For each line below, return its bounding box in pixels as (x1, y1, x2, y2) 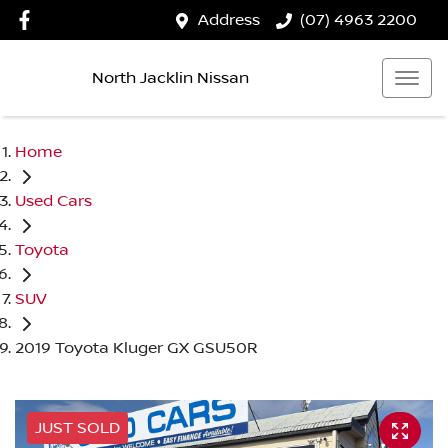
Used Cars (15, 191, 92, 210)
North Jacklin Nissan (92, 68, 249, 87)
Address (198, 11, 260, 29)
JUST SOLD (35, 418, 120, 437)
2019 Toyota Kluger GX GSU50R (15, 338, 258, 357)
